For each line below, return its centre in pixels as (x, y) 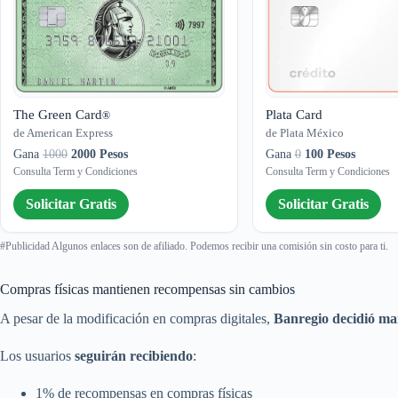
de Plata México (304, 133)
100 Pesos (330, 155)
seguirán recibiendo (134, 356)
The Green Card (58, 115)
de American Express (63, 133)
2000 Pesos (99, 155)
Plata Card (294, 115)
